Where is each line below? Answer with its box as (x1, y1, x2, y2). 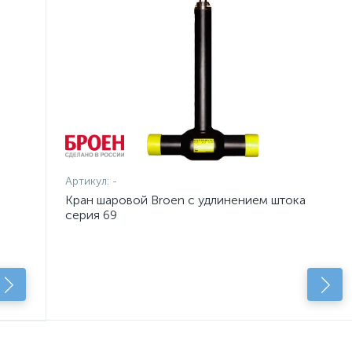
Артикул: (64, 174, 112, 188)
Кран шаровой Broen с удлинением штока (64, 192, 306, 207)
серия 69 (64, 207, 117, 222)
